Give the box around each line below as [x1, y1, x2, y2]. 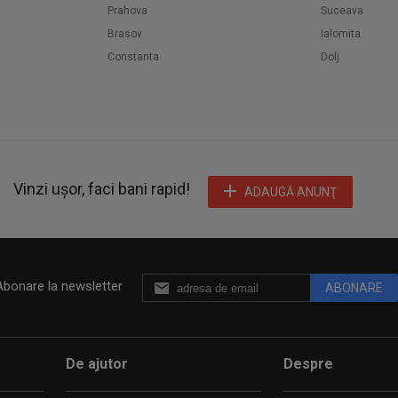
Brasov [107, 28, 142, 40]
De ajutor [66, 355, 128, 372]
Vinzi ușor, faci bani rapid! [13, 179, 190, 198]
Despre [283, 355, 333, 372]
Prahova [107, 4, 147, 17]
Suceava [321, 4, 363, 17]
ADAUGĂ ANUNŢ [244, 185, 337, 199]
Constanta [107, 51, 159, 63]
